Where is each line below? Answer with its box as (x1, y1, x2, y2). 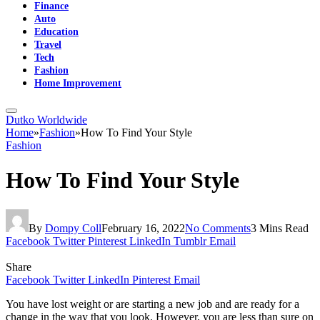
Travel (34, 39, 61, 50)
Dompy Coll (45, 221, 101, 234)
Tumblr (174, 234, 206, 247)
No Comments (185, 221, 251, 234)
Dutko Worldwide (6, 114, 87, 126)
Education (34, 26, 79, 37)
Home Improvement (34, 77, 121, 89)
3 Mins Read (251, 221, 309, 234)
